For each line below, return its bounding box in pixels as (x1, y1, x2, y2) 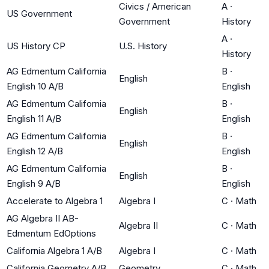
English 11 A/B (7, 112, 61, 124)
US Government (7, 7, 72, 19)
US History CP (7, 40, 65, 52)
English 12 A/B (7, 145, 63, 157)
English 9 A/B (7, 177, 61, 189)
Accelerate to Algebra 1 (7, 195, 103, 207)
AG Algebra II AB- (7, 212, 79, 224)
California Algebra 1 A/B (7, 244, 102, 256)
